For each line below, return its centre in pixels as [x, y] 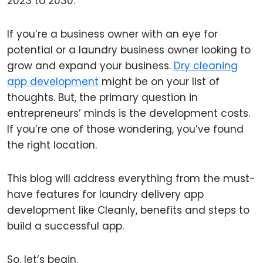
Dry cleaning [206, 66]
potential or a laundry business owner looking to [129, 50]
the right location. [52, 145]
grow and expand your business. [90, 66]
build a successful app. [65, 226]
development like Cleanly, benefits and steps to [128, 210]
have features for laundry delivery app [105, 194]
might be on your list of [159, 82]
